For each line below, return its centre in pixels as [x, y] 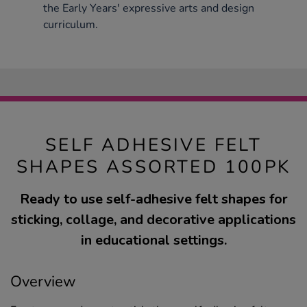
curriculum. [71, 25]
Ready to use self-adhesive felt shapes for [153, 199]
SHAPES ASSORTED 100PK [153, 167]
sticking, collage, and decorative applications [153, 220]
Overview [43, 282]
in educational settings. [153, 241]
